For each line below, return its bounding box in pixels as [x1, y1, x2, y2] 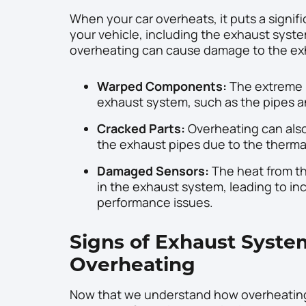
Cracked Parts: [97, 120, 185, 137]
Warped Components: [97, 78, 227, 95]
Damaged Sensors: [97, 163, 209, 180]
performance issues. [97, 194, 213, 211]
